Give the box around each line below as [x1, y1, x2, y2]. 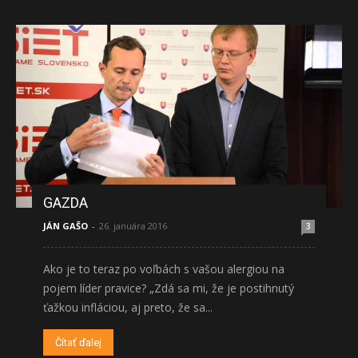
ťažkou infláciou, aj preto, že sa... [43, 300, 213, 316]
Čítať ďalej [55, 336, 101, 349]
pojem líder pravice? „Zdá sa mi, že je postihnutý [43, 280, 294, 296]
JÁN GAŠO [43, 220, 88, 233]
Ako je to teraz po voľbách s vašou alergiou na [43, 261, 284, 277]
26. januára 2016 [99, 220, 167, 233]
